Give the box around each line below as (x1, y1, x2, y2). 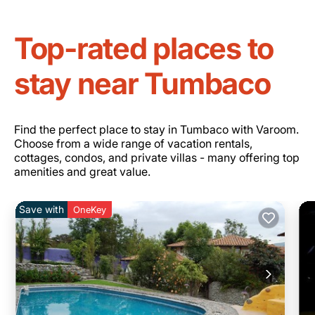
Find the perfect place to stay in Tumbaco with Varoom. (14, 122, 299, 136)
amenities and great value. (14, 165, 150, 179)
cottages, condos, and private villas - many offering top (14, 150, 300, 165)
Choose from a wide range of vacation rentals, (14, 136, 252, 150)
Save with (19, 203, 64, 215)
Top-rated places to (14, 30, 274, 66)
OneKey (73, 204, 106, 215)
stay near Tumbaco (14, 65, 271, 101)
